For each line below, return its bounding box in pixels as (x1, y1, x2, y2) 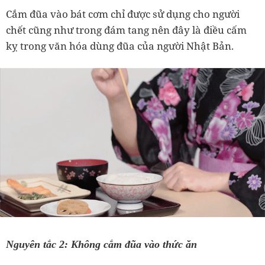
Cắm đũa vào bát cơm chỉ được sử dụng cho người (6, 7, 240, 21)
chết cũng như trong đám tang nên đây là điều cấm (6, 23, 247, 37)
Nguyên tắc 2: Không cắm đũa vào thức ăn (6, 238, 197, 251)
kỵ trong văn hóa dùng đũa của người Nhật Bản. (6, 39, 234, 53)
